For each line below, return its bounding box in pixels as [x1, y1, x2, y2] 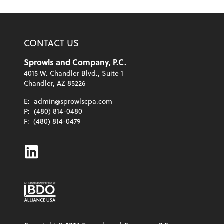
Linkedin [23, 140, 82, 162]
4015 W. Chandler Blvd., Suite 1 [24, 68, 123, 78]
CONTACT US [24, 36, 79, 49]
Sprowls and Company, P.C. [24, 56, 126, 68]
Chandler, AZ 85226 [24, 78, 85, 88]
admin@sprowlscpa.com [34, 96, 112, 106]
